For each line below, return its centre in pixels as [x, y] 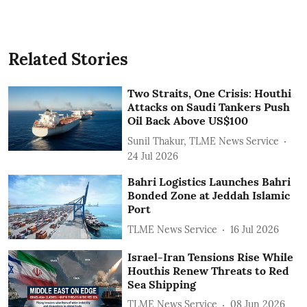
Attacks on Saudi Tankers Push [209, 107]
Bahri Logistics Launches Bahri [209, 182]
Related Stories [68, 59]
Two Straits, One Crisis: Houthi [210, 93]
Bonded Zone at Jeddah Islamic [209, 195]
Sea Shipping [162, 284]
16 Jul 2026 [255, 229]
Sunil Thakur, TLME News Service [204, 141]
